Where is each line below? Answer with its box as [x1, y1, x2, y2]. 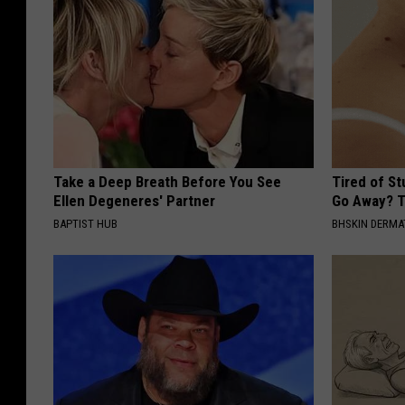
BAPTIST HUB [53, 217, 118, 231]
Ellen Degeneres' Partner [53, 192, 215, 211]
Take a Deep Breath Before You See [53, 173, 281, 192]
